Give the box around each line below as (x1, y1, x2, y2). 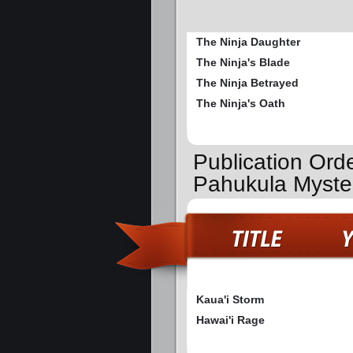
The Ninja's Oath (196, 97, 285, 110)
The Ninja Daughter (196, 35, 300, 49)
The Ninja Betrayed (196, 76, 299, 90)
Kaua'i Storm (196, 292, 264, 306)
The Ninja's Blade (196, 56, 290, 69)
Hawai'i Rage (196, 313, 265, 326)
